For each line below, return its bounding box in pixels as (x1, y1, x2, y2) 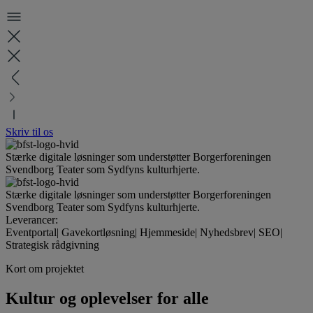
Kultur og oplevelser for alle (6, 289, 209, 307)
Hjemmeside (140, 226, 195, 238)
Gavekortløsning (61, 226, 135, 238)
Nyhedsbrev (200, 226, 254, 238)
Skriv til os (6, 126, 53, 138)
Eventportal (6, 226, 57, 238)
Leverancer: (6, 214, 58, 226)
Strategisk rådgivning (6, 239, 99, 251)
